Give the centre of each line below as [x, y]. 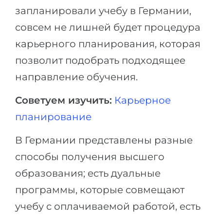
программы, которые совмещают [100, 190]
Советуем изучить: [64, 100]
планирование [53, 117]
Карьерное [143, 100]
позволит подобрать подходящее [100, 60]
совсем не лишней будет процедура [108, 27]
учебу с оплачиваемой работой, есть [108, 206]
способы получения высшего [90, 157]
